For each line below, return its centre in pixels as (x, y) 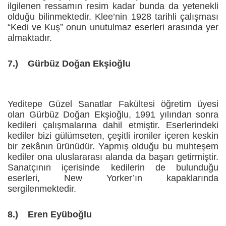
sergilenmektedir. (42, 189)
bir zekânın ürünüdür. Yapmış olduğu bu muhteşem (113, 147)
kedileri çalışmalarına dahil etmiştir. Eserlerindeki (113, 125)
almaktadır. (30, 38)
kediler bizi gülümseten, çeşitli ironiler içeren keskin (113, 136)
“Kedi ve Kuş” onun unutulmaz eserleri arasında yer (113, 27)
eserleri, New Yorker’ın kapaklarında (113, 178)
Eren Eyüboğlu (60, 215)
